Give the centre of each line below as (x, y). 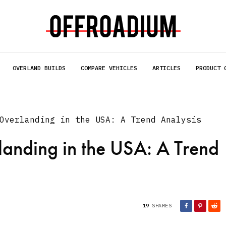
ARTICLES (166, 68)
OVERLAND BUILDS (39, 68)
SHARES (162, 206)
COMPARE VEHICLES (109, 68)
